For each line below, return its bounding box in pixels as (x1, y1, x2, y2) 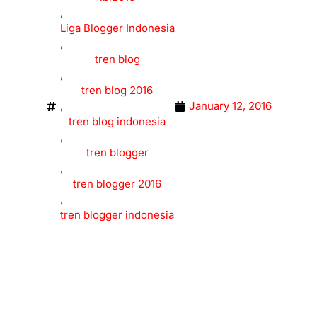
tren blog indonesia (69, 115, 166, 128)
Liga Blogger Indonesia (59, 21, 175, 35)
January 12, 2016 (188, 99, 272, 113)
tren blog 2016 (81, 83, 153, 97)
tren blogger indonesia (60, 208, 174, 221)
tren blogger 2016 (73, 177, 161, 190)
